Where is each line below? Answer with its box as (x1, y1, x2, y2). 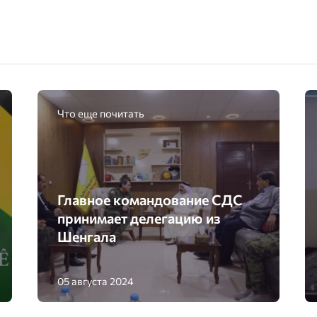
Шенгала (57, 228, 117, 246)
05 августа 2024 (57, 275, 134, 288)
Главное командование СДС (57, 191, 243, 209)
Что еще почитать (57, 106, 145, 120)
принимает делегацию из (57, 209, 221, 227)
